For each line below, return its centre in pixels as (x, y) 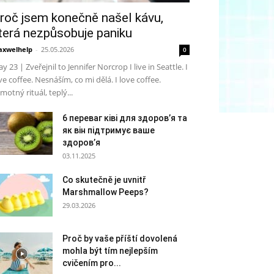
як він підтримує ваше (109, 130)
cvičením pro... (92, 263)
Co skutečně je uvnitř (104, 180)
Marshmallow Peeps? (106, 192)
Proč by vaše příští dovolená (120, 239)
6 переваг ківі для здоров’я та (125, 118)
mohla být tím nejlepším (110, 251)
